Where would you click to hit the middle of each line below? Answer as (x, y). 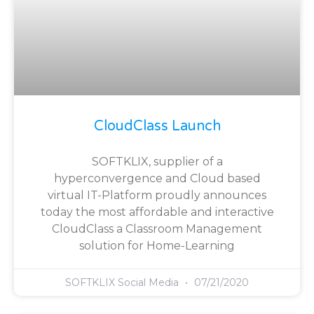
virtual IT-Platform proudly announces (157, 196)
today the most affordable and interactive (157, 212)
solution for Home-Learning (157, 246)
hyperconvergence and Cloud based (157, 179)
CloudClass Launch (157, 127)
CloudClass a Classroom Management (157, 229)
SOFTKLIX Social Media (123, 283)
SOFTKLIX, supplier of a (157, 162)
